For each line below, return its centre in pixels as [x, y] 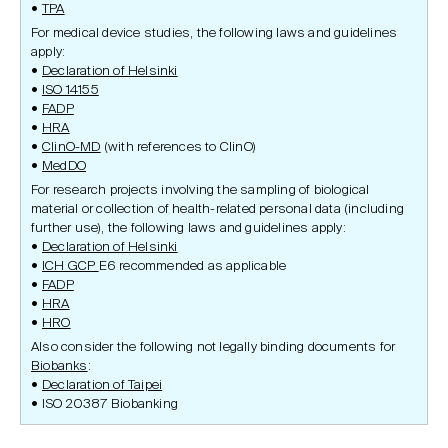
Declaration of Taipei [102, 385]
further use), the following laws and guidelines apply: [188, 228]
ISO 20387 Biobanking [110, 404]
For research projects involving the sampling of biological [200, 190]
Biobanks [59, 366]
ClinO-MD [71, 147]
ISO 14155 [70, 90]
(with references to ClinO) [178, 147]
